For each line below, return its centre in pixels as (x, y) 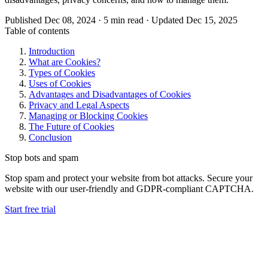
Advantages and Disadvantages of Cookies (110, 94)
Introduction (52, 51)
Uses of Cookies (60, 83)
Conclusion (50, 137)
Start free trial (30, 209)
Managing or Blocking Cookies (88, 115)
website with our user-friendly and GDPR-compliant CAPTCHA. (129, 188)
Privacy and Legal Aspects (79, 105)
